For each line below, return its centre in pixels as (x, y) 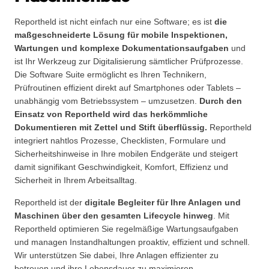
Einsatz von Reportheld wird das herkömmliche (111, 114)
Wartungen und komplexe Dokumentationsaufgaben (121, 48)
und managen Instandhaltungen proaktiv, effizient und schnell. (132, 242)
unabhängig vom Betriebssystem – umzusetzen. (107, 101)
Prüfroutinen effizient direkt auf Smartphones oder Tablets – (127, 88)
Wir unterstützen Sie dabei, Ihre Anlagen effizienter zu (116, 255)
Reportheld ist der (49, 203)
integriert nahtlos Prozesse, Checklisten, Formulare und (120, 141)
